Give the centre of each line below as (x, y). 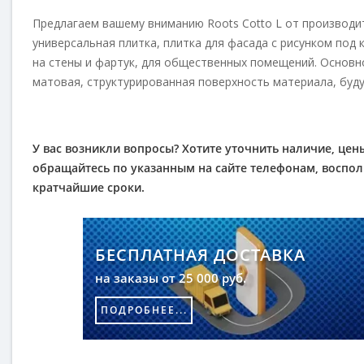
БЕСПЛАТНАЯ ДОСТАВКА (200, 255)
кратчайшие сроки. (89, 187)
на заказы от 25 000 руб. (171, 278)
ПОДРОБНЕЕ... (144, 310)
